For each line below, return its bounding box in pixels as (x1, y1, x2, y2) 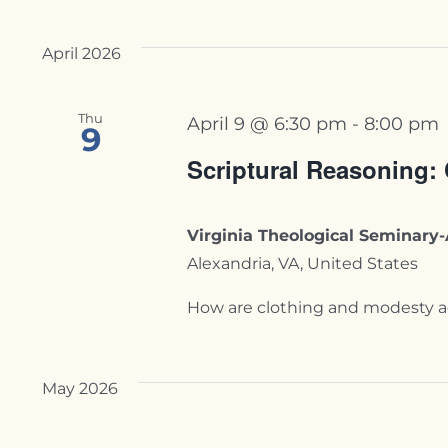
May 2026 (42, 378, 118, 398)
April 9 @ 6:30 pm (187, 112, 348, 134)
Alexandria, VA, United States (187, 253, 419, 273)
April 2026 (42, 43, 121, 63)
